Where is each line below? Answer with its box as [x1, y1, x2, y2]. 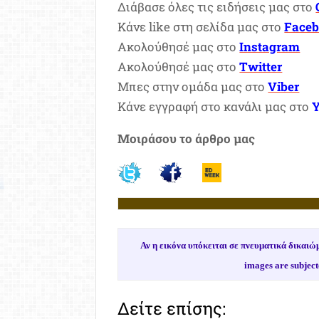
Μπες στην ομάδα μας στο [117, 78, 268, 95]
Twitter [239, 58, 283, 75]
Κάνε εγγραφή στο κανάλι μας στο [117, 98, 313, 115]
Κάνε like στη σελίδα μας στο [117, 18, 285, 35]
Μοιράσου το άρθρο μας [117, 130, 256, 147]
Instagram [239, 38, 300, 55]
